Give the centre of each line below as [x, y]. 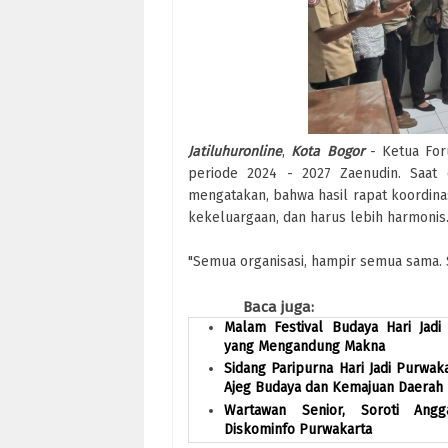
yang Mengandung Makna [304, 346]
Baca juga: [278, 306]
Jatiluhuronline [235, 151]
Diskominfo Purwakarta [298, 429]
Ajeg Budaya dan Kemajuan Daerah [333, 388]
